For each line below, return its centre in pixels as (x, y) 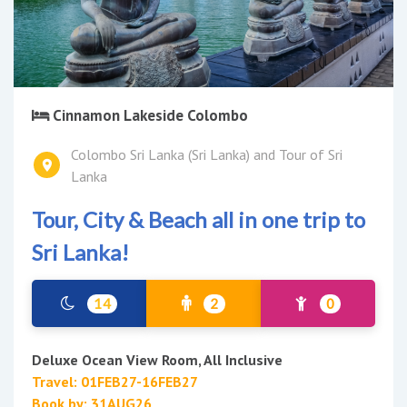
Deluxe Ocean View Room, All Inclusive (157, 359)
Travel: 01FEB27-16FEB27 (115, 381)
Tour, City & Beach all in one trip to (199, 219)
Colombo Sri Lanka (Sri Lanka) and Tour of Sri (207, 154)
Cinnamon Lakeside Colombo (149, 115)
